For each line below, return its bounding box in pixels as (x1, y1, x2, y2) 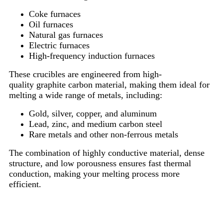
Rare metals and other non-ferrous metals (29, 129, 178, 140)
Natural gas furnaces (29, 30, 103, 40)
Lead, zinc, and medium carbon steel (29, 119, 162, 129)
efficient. (9, 179, 41, 190)
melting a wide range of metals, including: (9, 90, 162, 101)
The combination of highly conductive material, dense (9, 148, 205, 158)
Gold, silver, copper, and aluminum (29, 109, 157, 119)
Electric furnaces (29, 40, 90, 51)
